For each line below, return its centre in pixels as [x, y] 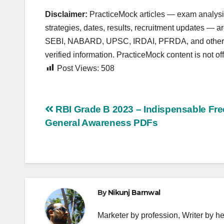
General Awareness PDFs [101, 122]
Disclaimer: [66, 14]
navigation [85, 133]
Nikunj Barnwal [134, 192]
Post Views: [78, 68]
